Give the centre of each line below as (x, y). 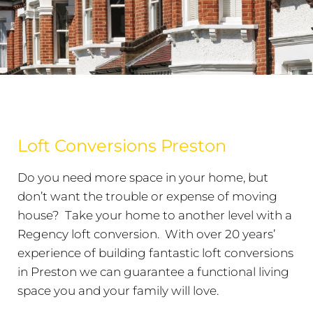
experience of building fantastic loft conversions (155, 253)
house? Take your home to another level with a (155, 215)
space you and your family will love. (119, 290)
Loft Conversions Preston (122, 145)
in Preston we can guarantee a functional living (153, 271)
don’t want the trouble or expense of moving (147, 196)
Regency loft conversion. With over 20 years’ (146, 234)
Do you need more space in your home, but (143, 177)
